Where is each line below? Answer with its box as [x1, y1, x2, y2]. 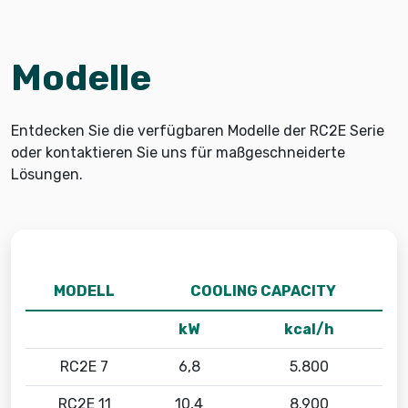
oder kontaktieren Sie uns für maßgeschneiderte [11, 144, 345, 161]
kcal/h [283, 321, 334, 338]
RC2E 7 [60, 358, 108, 375]
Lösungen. [11, 166, 83, 183]
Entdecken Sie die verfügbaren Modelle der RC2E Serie [11, 122, 384, 139]
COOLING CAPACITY [189, 282, 336, 300]
